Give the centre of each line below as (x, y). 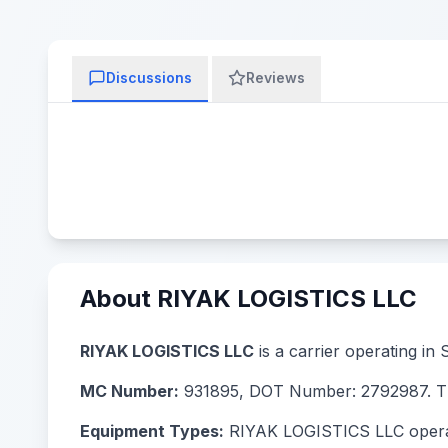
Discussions (149, 77)
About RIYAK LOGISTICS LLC (248, 298)
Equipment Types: (152, 431)
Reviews (275, 77)
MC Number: (129, 391)
